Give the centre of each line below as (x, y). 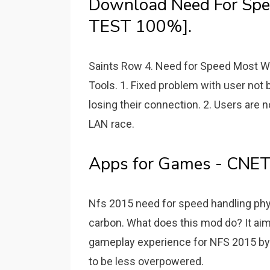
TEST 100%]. (140, 27)
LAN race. (111, 124)
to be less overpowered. (146, 261)
